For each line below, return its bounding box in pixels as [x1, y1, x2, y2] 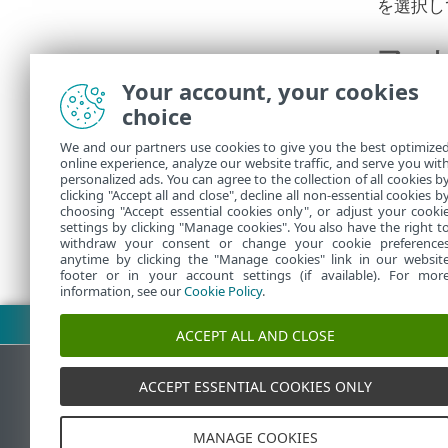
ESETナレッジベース [275, 396, 427, 414]
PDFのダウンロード [34, 314, 164, 330]
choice [122, 101, 192, 131]
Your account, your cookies [122, 76, 419, 106]
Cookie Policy [184, 282, 262, 300]
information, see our [60, 282, 184, 300]
